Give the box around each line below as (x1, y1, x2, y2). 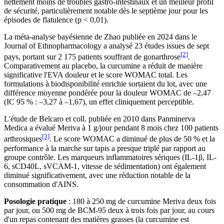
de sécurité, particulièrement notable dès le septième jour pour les (4, 6, 208, 15)
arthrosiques (4, 134, 42, 143)
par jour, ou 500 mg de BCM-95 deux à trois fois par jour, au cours (4, 205, 214, 214)
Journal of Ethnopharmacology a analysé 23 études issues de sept (4, 41, 209, 50)
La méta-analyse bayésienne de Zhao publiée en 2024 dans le (4, 32, 197, 41)
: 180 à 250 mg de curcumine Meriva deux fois (66, 196, 216, 205)
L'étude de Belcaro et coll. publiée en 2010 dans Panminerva (4, 114, 195, 123)
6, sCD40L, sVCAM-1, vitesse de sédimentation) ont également (4, 161, 206, 170)
